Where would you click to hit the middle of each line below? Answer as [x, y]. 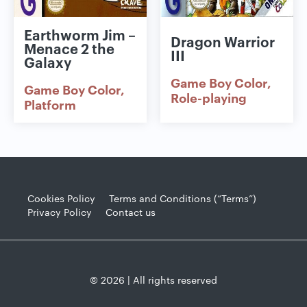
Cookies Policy [61, 198]
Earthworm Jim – [80, 34]
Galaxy [48, 61]
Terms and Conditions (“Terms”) [183, 198]
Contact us [131, 211]
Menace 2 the [69, 48]
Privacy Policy [60, 211]
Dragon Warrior [223, 41]
